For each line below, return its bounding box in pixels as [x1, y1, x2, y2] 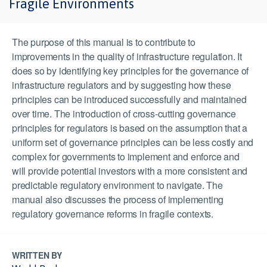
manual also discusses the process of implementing [12, 193, 224, 206]
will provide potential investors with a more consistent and [12, 164, 248, 178]
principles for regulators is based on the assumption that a [12, 121, 248, 135]
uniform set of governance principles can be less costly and [12, 135, 254, 149]
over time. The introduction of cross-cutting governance [12, 107, 236, 120]
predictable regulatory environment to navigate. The [12, 178, 223, 192]
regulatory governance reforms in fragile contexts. [12, 207, 213, 221]
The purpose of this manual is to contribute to [12, 35, 195, 49]
